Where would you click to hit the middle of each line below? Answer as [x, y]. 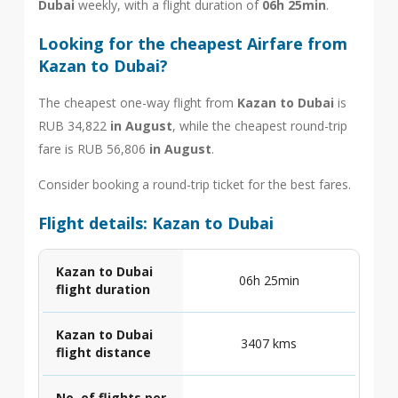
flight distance [103, 352]
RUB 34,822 [74, 126]
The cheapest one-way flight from [137, 103]
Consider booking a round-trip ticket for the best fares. [194, 184]
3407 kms [269, 343]
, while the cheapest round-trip [259, 126]
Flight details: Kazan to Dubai [155, 223]
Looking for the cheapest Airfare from [192, 44]
